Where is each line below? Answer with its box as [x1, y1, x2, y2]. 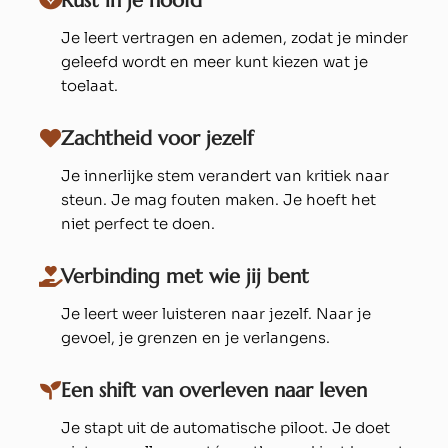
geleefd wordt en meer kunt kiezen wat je [61, 52, 368, 72]
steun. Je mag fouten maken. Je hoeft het [61, 190, 376, 210]
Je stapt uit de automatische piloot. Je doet [61, 418, 390, 438]
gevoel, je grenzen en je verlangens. [61, 328, 330, 348]
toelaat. [61, 76, 118, 96]
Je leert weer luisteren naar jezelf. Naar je [61, 304, 371, 324]
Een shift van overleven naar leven [61, 378, 367, 404]
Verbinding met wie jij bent [61, 264, 309, 290]
